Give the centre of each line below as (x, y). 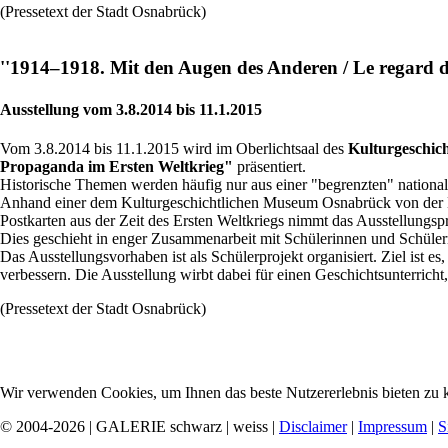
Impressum (392, 426)
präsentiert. (269, 166)
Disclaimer (313, 426)
